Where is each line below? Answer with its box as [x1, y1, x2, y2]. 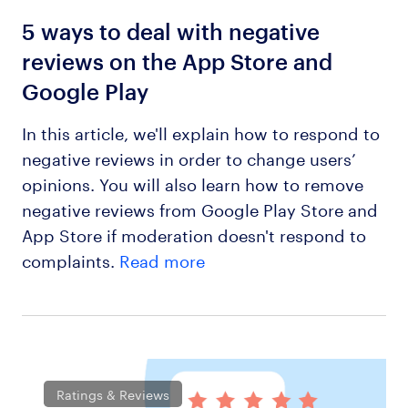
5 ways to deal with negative [21, 18, 320, 45]
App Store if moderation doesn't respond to [21, 219, 366, 246]
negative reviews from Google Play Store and [21, 194, 378, 220]
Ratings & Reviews [56, 383, 170, 404]
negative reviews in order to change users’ [21, 143, 356, 169]
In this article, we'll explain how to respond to [21, 117, 380, 144]
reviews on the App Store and [21, 48, 332, 75]
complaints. [21, 245, 119, 271]
